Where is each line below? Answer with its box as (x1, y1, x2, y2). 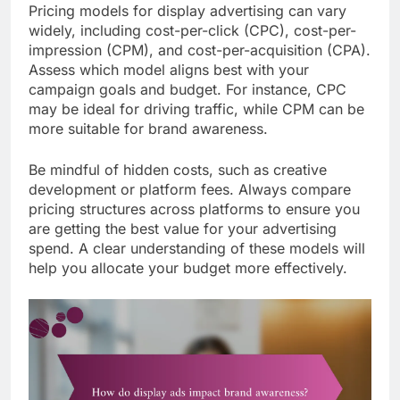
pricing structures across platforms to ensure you (29, 199, 360, 218)
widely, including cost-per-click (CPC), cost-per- (29, 21, 356, 39)
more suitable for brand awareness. (29, 119, 268, 137)
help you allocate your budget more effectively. (29, 258, 347, 277)
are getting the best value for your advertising (29, 219, 337, 237)
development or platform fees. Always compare (29, 179, 351, 198)
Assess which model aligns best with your (29, 60, 309, 79)
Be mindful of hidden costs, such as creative (29, 160, 327, 179)
